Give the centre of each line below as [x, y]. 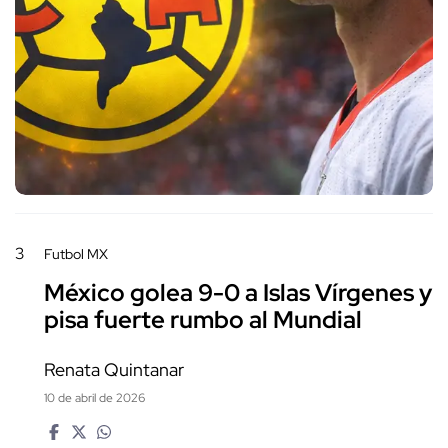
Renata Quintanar [114, 370]
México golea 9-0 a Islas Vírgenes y [238, 293]
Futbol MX [76, 254]
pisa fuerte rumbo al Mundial [203, 320]
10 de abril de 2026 [94, 398]
